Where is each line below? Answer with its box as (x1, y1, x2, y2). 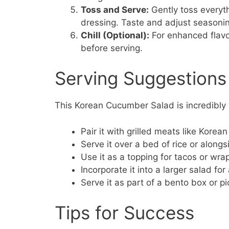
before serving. (81, 42, 143, 53)
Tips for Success (55, 202, 194, 224)
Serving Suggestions (55, 67, 226, 89)
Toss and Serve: (81, 4, 149, 15)
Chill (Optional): (81, 30, 149, 40)
